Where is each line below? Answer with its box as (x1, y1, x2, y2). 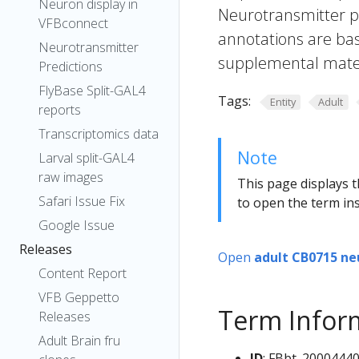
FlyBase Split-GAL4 (38, 82, 146, 99)
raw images (38, 168, 103, 186)
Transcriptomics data (38, 125, 159, 143)
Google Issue (38, 216, 115, 234)
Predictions (38, 58, 103, 75)
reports (38, 101, 81, 119)
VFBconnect (38, 14, 108, 32)
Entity (269, 95, 296, 109)
